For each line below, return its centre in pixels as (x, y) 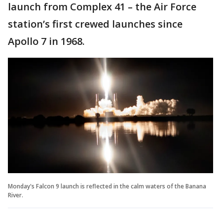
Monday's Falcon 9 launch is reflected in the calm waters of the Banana (107, 186)
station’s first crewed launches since (95, 24)
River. (16, 195)
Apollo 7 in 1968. (46, 41)
